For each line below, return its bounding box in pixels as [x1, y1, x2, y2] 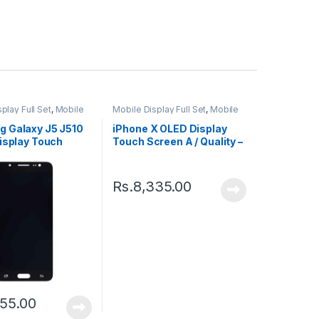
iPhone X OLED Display [113, 122, 227, 135]
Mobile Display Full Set [113, 103, 206, 115]
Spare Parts [113, 112, 160, 123]
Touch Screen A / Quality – [113, 135, 243, 148]
